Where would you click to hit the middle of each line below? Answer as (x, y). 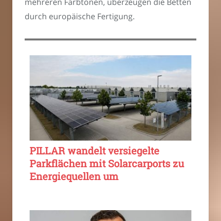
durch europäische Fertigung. (80, 16)
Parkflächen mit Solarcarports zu (107, 163)
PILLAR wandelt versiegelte (94, 150)
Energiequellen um (74, 176)
